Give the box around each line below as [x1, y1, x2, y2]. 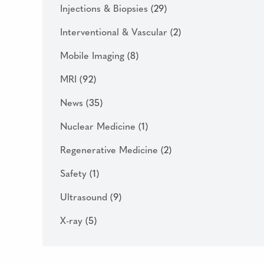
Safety [60, 169, 90, 179]
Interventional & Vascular [60, 28, 170, 38]
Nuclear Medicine [60, 122, 138, 132]
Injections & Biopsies [60, 4, 151, 14]
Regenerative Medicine [60, 146, 161, 156]
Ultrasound [60, 193, 110, 203]
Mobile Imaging [60, 51, 127, 61]
